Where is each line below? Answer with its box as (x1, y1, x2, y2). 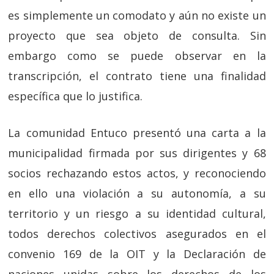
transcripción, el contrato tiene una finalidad (8, 68, 266, 84)
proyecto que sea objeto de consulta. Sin (8, 28, 266, 43)
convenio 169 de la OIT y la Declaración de (8, 246, 266, 262)
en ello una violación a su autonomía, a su (8, 186, 266, 201)
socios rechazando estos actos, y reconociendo (8, 166, 266, 181)
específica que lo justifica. (8, 89, 143, 104)
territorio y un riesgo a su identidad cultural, (8, 206, 266, 221)
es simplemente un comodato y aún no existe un (8, 8, 266, 23)
